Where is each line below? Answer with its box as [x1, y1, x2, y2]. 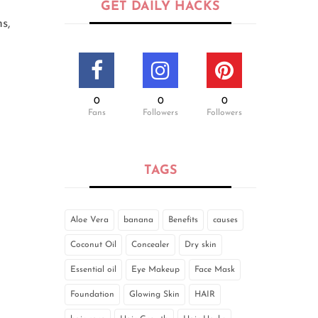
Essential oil [70, 265, 116, 275]
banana [124, 216, 153, 225]
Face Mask [194, 265, 235, 275]
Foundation [70, 290, 114, 300]
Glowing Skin [129, 290, 180, 300]
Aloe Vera [70, 216, 109, 225]
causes [213, 216, 238, 225]
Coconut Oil [70, 241, 116, 250]
